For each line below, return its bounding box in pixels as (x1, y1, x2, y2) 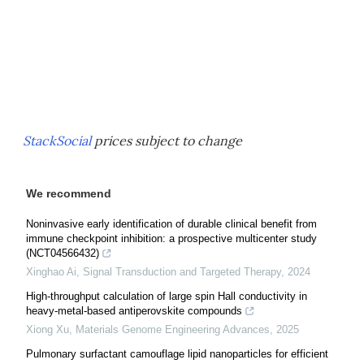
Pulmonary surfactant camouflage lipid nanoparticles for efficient (26, 348, 328, 360)
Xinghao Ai (26, 266, 76, 278)
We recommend (26, 187, 111, 200)
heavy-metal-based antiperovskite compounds (26, 305, 242, 317)
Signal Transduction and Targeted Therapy (83, 266, 281, 278)
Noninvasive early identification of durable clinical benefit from (26, 218, 317, 230)
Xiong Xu (26, 323, 69, 336)
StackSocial (23, 132, 91, 149)
